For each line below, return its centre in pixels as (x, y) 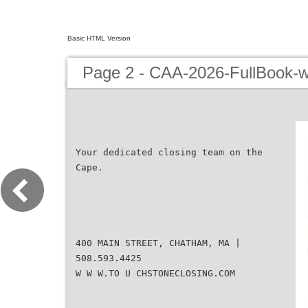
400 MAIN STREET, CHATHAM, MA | (158, 243)
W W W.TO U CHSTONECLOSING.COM (155, 273)
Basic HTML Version (99, 38)
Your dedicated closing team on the (169, 152)
